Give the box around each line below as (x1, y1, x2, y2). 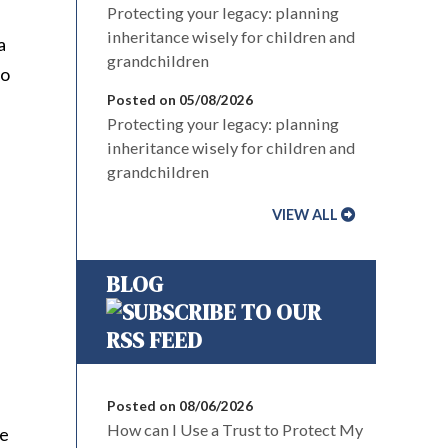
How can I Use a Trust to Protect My (107, 420, 363, 439)
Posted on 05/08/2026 (107, 91, 253, 108)
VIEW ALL (272, 206, 338, 223)
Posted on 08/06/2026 (107, 397, 253, 414)
